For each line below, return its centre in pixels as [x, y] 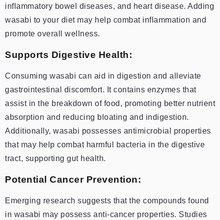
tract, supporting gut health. [55, 158]
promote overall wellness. [53, 33]
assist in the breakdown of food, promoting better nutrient [110, 103]
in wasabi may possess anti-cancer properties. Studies [106, 214]
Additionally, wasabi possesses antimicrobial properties [108, 131]
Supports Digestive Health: [69, 55]
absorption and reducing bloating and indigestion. [97, 117]
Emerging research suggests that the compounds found [107, 200]
